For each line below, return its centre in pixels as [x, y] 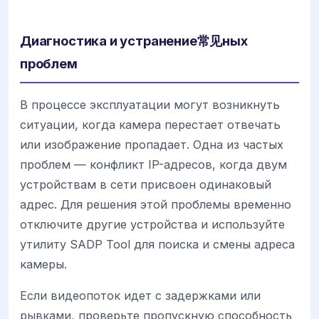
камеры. [43, 264]
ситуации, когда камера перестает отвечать [150, 124]
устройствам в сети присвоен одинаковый [146, 184]
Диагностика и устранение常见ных [134, 40]
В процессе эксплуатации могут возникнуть [150, 104]
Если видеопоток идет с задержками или [140, 295]
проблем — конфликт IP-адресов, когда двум [153, 164]
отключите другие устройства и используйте [152, 224]
